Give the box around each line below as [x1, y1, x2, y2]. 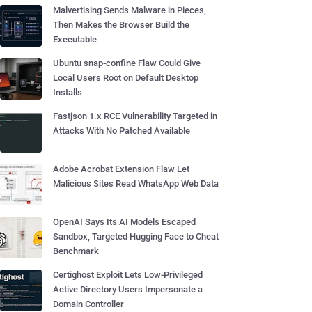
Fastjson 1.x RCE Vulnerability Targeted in [53, 111, 217, 121]
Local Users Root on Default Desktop [53, 72, 198, 83]
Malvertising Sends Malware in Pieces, [53, 5, 206, 15]
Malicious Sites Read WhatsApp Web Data [53, 178, 219, 189]
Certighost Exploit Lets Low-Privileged [53, 270, 203, 280]
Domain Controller [53, 299, 124, 309]
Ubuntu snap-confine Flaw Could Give [53, 58, 201, 68]
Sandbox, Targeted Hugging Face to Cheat [53, 231, 219, 242]
